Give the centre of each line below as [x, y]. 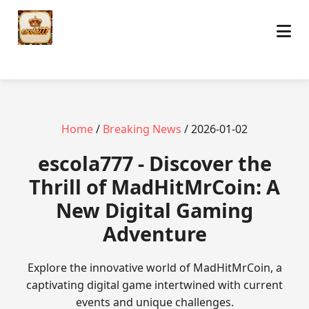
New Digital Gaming [154, 210]
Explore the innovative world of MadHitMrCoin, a [154, 268]
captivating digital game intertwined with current [154, 285]
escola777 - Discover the [154, 163]
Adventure [154, 233]
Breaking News [142, 129]
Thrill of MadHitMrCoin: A [154, 187]
